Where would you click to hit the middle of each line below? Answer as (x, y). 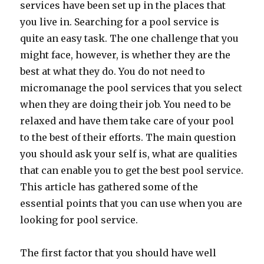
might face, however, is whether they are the (126, 55)
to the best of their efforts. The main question (128, 137)
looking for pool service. (79, 220)
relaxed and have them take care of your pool (127, 121)
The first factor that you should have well (118, 253)
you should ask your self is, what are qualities (129, 154)
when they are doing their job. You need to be (126, 104)
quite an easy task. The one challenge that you (130, 38)
